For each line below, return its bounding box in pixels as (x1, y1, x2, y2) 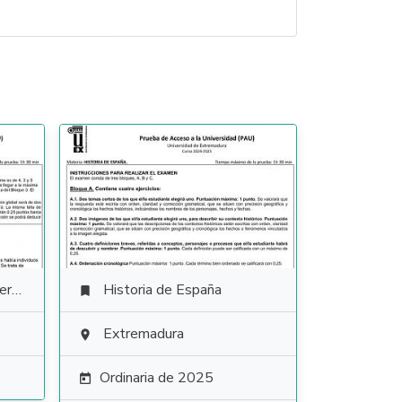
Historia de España (102, 280, 222, 300)
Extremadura (102, 324, 184, 344)
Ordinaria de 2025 (99, 368, 214, 388)
